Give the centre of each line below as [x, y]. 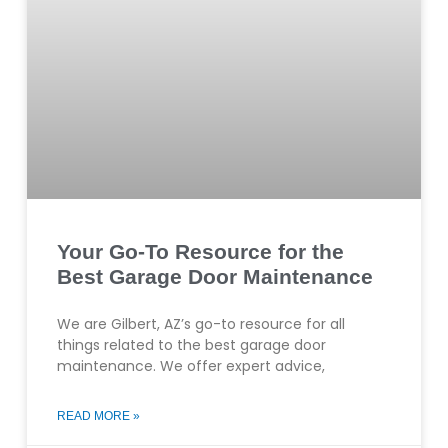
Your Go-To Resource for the [200, 252]
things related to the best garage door [191, 345]
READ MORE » [98, 416]
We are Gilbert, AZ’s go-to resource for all [200, 324]
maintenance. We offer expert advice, [190, 366]
